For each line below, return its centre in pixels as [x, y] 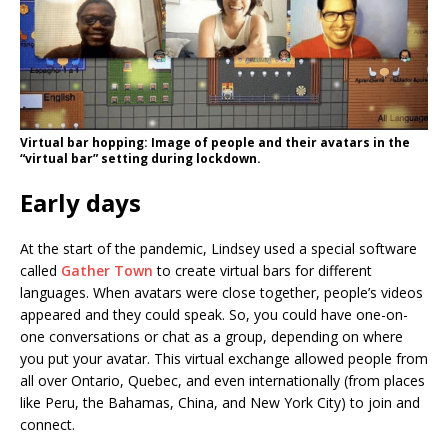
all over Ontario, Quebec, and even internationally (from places [222, 381]
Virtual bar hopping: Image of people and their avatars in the [215, 143]
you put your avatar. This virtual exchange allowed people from [224, 359]
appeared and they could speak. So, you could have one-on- [214, 315]
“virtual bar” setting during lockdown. [140, 159]
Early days [80, 203]
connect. [47, 425]
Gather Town [107, 271]
